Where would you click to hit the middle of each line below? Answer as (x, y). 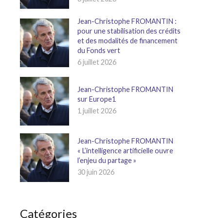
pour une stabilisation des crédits (129, 31)
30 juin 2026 (96, 172)
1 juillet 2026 (97, 110)
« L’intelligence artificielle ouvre (125, 151)
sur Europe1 (96, 99)
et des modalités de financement (127, 40)
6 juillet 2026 (97, 62)
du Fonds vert (99, 50)
